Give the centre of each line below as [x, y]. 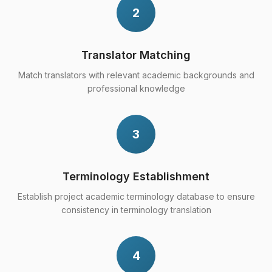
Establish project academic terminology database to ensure [136, 196]
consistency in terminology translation [136, 210]
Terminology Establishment [136, 176]
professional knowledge [136, 88]
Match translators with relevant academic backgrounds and [136, 75]
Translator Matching [136, 55]
